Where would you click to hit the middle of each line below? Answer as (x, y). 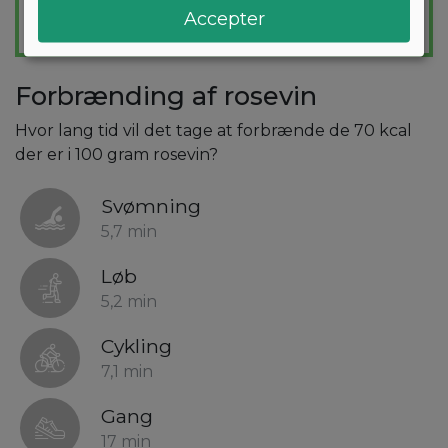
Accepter (224, 18)
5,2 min (129, 302)
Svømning (151, 206)
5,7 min (129, 232)
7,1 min (127, 372)
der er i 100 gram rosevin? (116, 155)
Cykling (136, 346)
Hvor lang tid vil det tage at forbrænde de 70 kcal (213, 131)
